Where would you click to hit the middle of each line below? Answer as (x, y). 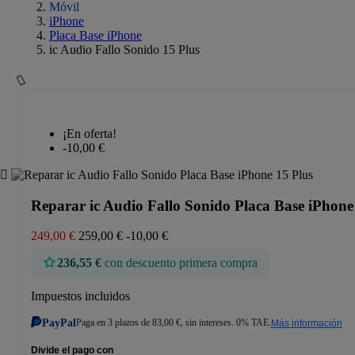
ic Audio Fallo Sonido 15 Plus (124, 50)
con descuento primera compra (181, 263)
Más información (306, 323)
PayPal (59, 323)
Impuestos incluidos (80, 296)
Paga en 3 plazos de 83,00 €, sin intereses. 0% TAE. (173, 323)
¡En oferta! (90, 134)
